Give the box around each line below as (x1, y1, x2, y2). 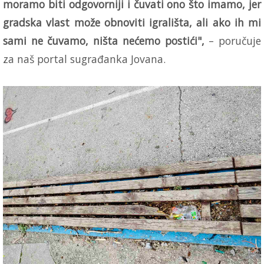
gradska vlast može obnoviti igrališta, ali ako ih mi (3, 15, 261, 29)
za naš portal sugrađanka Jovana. (3, 51, 166, 66)
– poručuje (209, 33, 262, 48)
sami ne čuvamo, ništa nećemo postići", (3, 33, 209, 48)
